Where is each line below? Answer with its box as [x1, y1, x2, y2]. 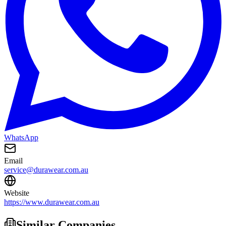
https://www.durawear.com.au [4, 198, 99, 207]
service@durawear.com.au [4, 165, 88, 175]
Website [4, 189, 29, 198]
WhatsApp [4, 133, 38, 142]
